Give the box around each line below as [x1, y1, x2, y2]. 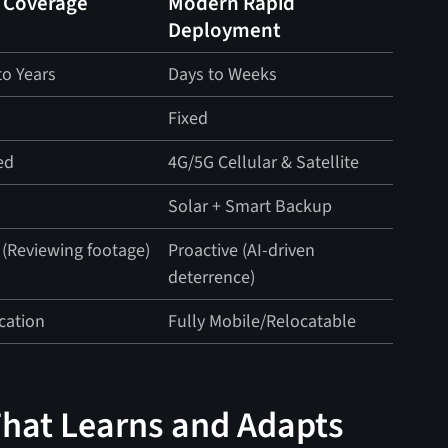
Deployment [168, 16, 282, 46]
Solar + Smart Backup [168, 194, 333, 220]
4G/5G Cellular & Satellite [168, 150, 360, 176]
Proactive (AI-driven [168, 238, 316, 264]
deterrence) [168, 265, 256, 291]
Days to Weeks [168, 62, 278, 88]
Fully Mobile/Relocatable [168, 309, 357, 335]
